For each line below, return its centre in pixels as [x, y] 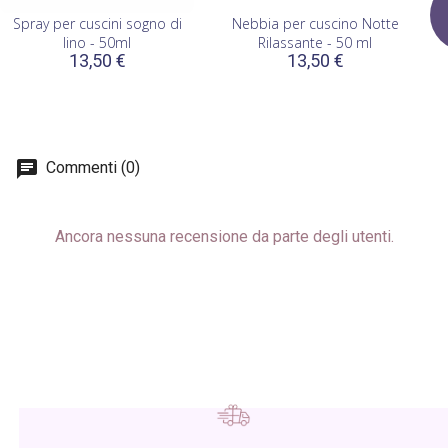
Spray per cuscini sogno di [97, 24]
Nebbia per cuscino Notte [315, 24]
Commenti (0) [91, 168]
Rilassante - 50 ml [315, 43]
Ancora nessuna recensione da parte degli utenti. [224, 237]
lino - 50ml [97, 43]
